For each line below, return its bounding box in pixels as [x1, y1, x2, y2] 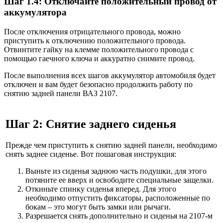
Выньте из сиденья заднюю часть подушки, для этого [25, 166, 207, 175]
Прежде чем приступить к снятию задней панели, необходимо [5, 140, 217, 149]
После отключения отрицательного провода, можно [4, 27, 181, 36]
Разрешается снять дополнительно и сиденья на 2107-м [25, 211, 213, 220]
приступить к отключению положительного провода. [4, 36, 186, 45]
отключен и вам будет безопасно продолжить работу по [4, 80, 193, 89]
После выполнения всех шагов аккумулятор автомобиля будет [4, 71, 216, 80]
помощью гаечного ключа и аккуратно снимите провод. [4, 54, 195, 63]
